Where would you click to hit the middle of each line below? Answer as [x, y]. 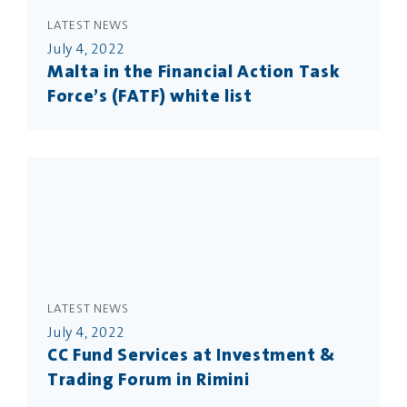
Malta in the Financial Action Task [194, 73]
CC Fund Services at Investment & [192, 356]
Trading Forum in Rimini [149, 381]
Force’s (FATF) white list [150, 97]
